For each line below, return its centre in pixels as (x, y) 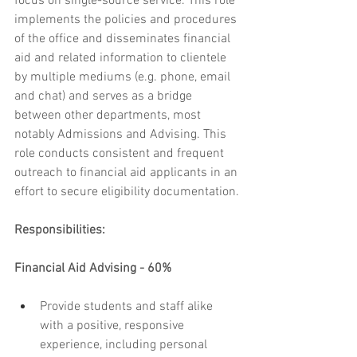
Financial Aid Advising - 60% (93, 269)
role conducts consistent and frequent (121, 154)
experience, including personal (125, 345)
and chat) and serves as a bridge (105, 97)
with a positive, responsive (114, 326)
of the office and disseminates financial (124, 39)
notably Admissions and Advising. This (122, 135)
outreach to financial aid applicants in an (127, 173)
